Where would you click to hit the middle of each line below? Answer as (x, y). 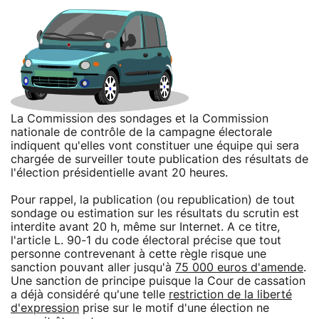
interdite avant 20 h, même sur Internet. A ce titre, (145, 227)
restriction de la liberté (230, 294)
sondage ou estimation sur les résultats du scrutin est (155, 213)
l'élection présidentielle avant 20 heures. (119, 173)
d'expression (45, 308)
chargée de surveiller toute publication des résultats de (159, 159)
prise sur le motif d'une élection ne (174, 308)
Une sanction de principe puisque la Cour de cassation (158, 281)
